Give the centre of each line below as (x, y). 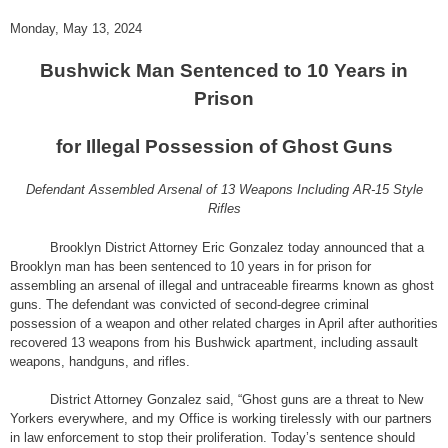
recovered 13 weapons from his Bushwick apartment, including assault (214, 342)
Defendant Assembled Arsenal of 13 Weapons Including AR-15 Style (224, 190)
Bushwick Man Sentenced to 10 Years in (224, 71)
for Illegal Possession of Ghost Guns (224, 146)
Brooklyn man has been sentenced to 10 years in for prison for (190, 266)
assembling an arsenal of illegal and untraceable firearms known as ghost (222, 285)
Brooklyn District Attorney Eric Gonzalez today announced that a (237, 247)
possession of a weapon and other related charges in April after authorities (224, 323)
